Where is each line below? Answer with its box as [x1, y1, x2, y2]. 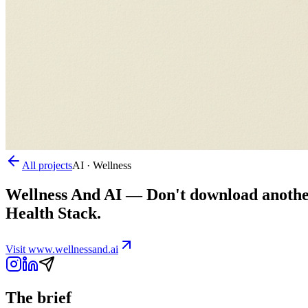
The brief [5, 288, 71, 307]
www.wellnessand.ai [28, 243, 118, 255]
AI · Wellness [72, 159, 131, 171]
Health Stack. [5, 203, 101, 222]
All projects [22, 159, 72, 171]
